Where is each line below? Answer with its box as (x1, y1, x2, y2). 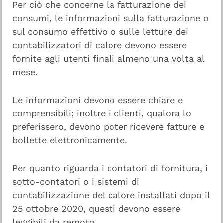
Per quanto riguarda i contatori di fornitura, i (12, 162, 208, 173)
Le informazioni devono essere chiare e (12, 94, 183, 105)
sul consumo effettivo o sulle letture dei (12, 26, 188, 37)
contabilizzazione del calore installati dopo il (12, 189, 210, 200)
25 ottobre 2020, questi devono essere (12, 203, 180, 214)
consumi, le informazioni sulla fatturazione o (12, 13, 209, 23)
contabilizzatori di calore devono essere (12, 40, 187, 50)
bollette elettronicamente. (12, 134, 127, 145)
